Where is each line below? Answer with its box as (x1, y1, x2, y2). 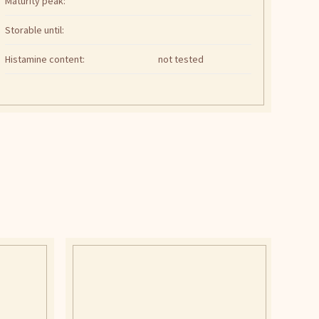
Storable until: (5, 23, 65, 37)
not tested (158, 53, 204, 66)
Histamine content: (5, 53, 85, 66)
